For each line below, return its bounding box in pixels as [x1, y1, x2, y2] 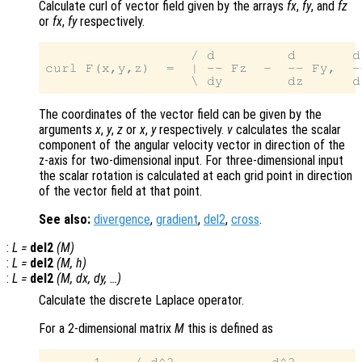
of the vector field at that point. [39, 183, 202, 200]
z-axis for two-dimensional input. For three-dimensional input [39, 153, 343, 169]
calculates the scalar [233, 122, 341, 138]
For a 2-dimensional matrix [39, 321, 175, 337]
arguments [39, 122, 95, 138]
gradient [156, 212, 198, 228]
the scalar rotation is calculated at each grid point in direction [39, 168, 352, 184]
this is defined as [184, 321, 273, 337]
